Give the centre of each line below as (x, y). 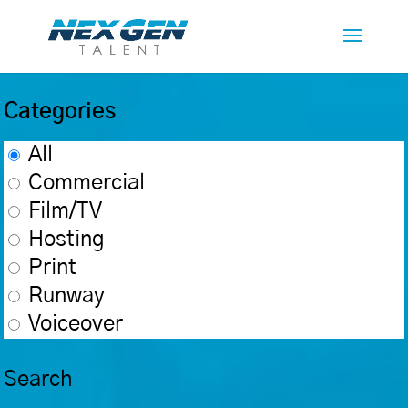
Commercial (87, 183)
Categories (60, 112)
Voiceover (76, 324)
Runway (67, 296)
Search (39, 380)
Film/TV (66, 211)
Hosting (67, 240)
